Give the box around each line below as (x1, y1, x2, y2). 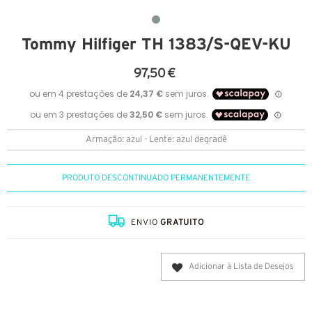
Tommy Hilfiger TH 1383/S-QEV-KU (21, 35, 291, 54)
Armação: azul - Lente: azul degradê (85, 136, 227, 145)
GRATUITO (160, 219, 204, 227)
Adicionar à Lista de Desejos (189, 263, 294, 271)
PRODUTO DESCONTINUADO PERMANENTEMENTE (62, 174, 250, 182)
